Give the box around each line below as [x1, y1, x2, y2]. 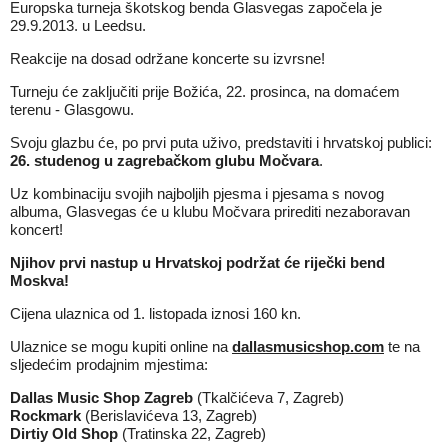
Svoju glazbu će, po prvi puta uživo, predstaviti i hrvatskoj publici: [10, 134, 432, 151]
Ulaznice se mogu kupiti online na [10, 338, 232, 355]
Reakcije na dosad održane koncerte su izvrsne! [10, 50, 325, 67]
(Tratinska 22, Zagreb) [118, 425, 266, 442]
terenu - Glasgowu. [10, 101, 134, 118]
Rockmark [10, 407, 81, 424]
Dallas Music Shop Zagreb [10, 389, 193, 406]
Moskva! [10, 272, 69, 289]
